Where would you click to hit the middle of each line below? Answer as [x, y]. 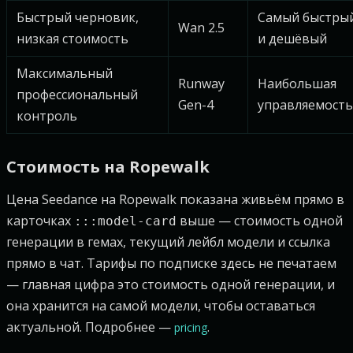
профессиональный [77, 95]
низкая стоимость [72, 39]
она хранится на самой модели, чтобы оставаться [161, 306]
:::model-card [125, 221]
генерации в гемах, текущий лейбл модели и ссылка [168, 242]
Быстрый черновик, [78, 17]
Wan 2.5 [201, 28]
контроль [47, 116]
